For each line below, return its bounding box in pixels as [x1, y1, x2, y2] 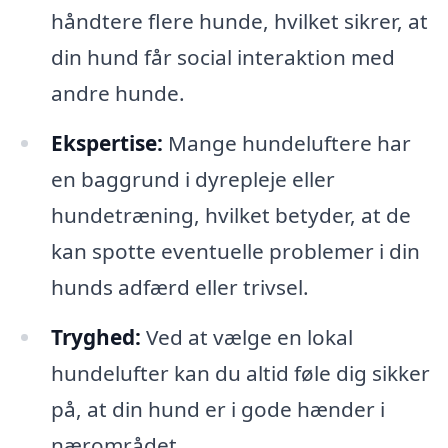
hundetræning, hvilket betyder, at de [50, 200, 411, 229]
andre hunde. [50, 78, 185, 107]
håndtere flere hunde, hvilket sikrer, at [50, 6, 428, 35]
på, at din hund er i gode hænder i [50, 394, 385, 423]
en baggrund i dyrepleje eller [50, 164, 335, 193]
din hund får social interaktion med [50, 42, 395, 71]
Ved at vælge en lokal [140, 322, 353, 351]
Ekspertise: [50, 128, 163, 157]
